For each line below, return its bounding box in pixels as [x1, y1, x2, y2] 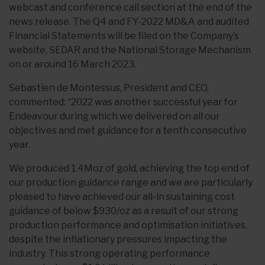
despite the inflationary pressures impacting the [9, 234, 227, 245]
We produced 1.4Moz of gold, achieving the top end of [9, 163, 250, 174]
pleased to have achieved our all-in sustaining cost [9, 191, 235, 202]
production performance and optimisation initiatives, [9, 219, 247, 231]
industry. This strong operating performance [9, 248, 210, 259]
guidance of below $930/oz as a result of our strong [9, 205, 238, 216]
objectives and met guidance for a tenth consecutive [9, 125, 247, 136]
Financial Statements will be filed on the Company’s [9, 30, 239, 41]
